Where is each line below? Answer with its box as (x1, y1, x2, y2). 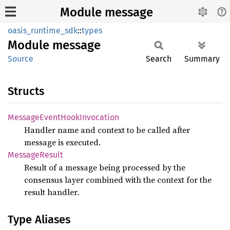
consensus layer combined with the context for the (24, 174, 212, 185)
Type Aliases (8, 213, 70, 226)
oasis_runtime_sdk (8, 26, 78, 35)
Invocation (80, 112, 119, 122)
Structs (8, 84, 44, 98)
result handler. (24, 186, 79, 198)
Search (146, 54, 171, 64)
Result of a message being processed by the (24, 162, 185, 173)
